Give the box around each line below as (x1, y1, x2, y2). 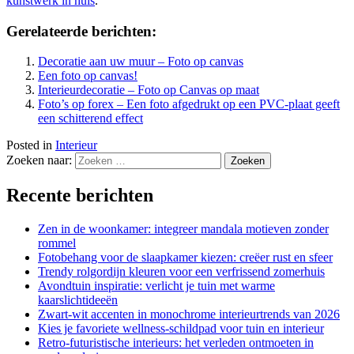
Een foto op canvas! (38, 69, 137, 83)
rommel (38, 236, 76, 250)
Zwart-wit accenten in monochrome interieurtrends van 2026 (38, 307, 340, 322)
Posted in (6, 138, 55, 153)
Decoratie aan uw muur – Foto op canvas (38, 55, 243, 69)
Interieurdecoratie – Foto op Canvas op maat (38, 83, 259, 97)
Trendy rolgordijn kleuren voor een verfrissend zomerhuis (38, 265, 325, 279)
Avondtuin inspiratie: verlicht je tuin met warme (38, 279, 275, 293)
